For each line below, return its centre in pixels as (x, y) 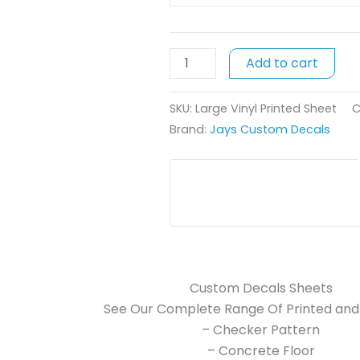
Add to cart (282, 63)
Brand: (189, 130)
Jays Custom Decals (270, 130)
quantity (194, 56)
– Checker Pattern (261, 329)
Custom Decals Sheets (261, 288)
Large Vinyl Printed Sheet (266, 109)
